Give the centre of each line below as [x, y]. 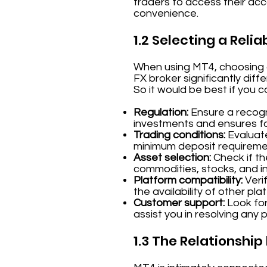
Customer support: [179, 203]
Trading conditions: [179, 135]
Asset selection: [172, 158]
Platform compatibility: [188, 180]
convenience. [166, 13]
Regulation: [161, 112]
